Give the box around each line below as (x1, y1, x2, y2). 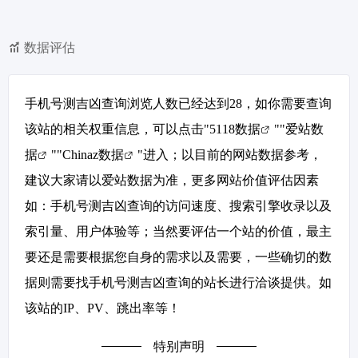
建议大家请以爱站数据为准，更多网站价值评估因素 (25, 173, 319, 187)
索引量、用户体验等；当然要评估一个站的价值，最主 (25, 224, 332, 238)
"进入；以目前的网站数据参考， (137, 147, 322, 161)
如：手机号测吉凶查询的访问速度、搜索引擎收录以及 (25, 198, 332, 213)
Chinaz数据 (62, 147, 124, 161)
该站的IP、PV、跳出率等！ (25, 300, 181, 315)
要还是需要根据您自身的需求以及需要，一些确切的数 (25, 249, 332, 264)
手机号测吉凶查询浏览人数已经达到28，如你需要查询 (25, 96, 332, 110)
